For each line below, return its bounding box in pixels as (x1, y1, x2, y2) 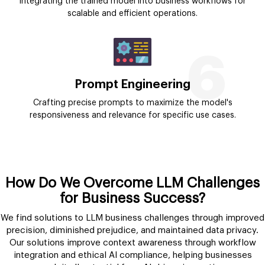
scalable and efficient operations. (67, 9, 198, 18)
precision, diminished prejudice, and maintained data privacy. (7, 226, 258, 235)
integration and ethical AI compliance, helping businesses (13, 251, 252, 260)
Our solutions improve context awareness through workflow (9, 238, 256, 248)
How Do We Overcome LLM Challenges (5, 176, 260, 190)
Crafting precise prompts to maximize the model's (33, 99, 232, 108)
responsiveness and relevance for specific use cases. (29, 111, 236, 120)
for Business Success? (60, 191, 205, 206)
